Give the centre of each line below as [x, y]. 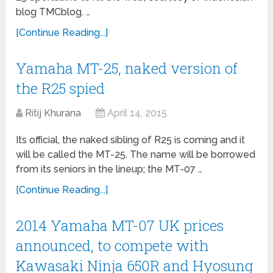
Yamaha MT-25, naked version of [127, 69]
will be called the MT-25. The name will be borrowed [136, 155]
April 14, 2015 [137, 113]
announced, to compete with [112, 246]
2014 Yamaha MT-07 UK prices [120, 226]
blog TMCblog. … [53, 12]
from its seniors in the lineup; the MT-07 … [109, 169]
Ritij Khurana [53, 113]
